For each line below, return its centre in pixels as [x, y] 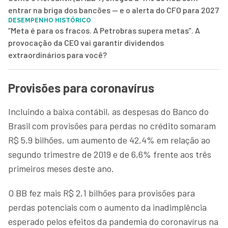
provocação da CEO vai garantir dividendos [86, 42]
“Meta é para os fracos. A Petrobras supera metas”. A [104, 30]
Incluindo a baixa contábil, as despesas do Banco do [108, 111]
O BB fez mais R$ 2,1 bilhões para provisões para [102, 193]
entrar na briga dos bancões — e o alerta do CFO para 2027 [113, 10]
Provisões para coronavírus [81, 88]
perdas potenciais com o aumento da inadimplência [107, 207]
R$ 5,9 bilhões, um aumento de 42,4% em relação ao [109, 140]
